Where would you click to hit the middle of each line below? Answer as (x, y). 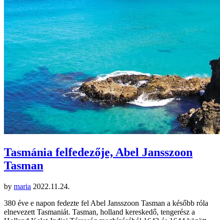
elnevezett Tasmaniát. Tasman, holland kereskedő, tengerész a (99, 212)
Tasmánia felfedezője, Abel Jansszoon (98, 152)
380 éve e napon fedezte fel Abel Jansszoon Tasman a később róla (106, 203)
